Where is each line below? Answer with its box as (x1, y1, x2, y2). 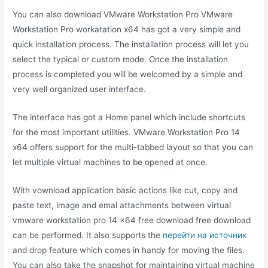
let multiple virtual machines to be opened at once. (13, 157, 208, 167)
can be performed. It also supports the (13, 230, 163, 240)
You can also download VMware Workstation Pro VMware (13, 9, 233, 19)
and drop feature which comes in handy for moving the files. (13, 245, 245, 255)
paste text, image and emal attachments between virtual (13, 200, 232, 210)
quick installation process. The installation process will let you (13, 39, 249, 49)
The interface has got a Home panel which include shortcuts (13, 112, 246, 122)
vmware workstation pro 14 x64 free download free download (13, 215, 251, 225)
